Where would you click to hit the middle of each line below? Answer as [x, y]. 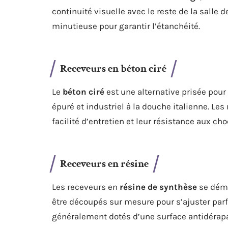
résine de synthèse [158, 187]
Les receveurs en [86, 187]
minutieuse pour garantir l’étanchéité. [126, 26]
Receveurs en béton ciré [113, 68]
